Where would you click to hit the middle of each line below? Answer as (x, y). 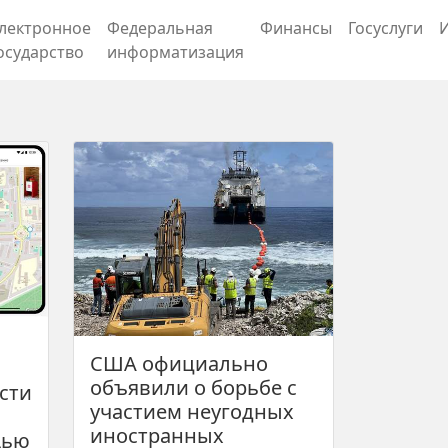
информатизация (175, 52)
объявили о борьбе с (193, 388)
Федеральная (160, 28)
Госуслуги (385, 28)
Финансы (296, 28)
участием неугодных (192, 412)
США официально (179, 364)
